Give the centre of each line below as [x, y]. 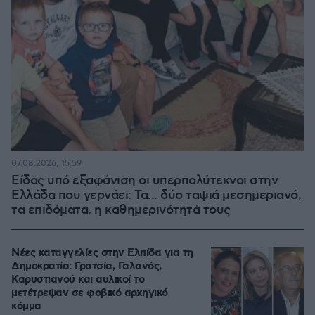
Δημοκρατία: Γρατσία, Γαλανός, [86, 266]
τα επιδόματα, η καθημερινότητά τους [121, 210]
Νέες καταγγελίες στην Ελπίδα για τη [102, 253]
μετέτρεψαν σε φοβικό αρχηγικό [90, 293]
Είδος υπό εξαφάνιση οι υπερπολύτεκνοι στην [144, 181]
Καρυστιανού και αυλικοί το [78, 280]
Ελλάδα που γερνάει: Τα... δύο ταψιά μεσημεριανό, [156, 195]
